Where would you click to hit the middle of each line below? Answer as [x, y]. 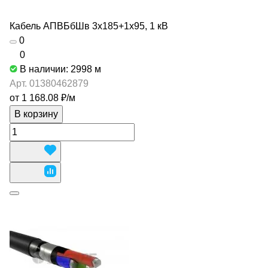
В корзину [36, 114]
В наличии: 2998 [57, 69]
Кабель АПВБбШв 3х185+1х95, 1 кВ [89, 26]
